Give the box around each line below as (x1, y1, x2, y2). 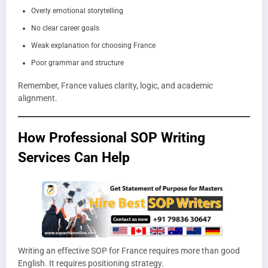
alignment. (18, 93, 57, 103)
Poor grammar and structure (31, 59, 124, 68)
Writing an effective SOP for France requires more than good (18, 245, 240, 255)
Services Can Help (18, 150, 130, 166)
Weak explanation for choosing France (31, 41, 156, 50)
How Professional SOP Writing (18, 130, 205, 146)
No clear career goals (31, 24, 99, 33)
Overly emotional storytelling (31, 7, 123, 16)
